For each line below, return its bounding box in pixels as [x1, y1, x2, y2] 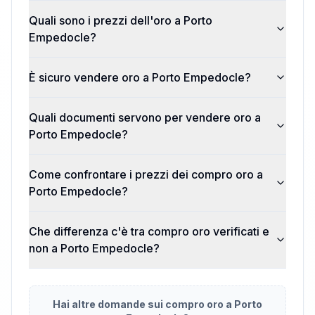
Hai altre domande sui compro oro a [53, 298, 234, 310]
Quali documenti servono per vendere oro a [29, 110, 261, 124]
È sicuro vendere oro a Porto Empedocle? [29, 70, 251, 84]
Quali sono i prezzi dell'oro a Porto [29, 13, 212, 27]
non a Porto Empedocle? [29, 241, 160, 255]
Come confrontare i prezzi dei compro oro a [29, 167, 263, 181]
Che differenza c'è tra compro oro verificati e [29, 224, 269, 238]
